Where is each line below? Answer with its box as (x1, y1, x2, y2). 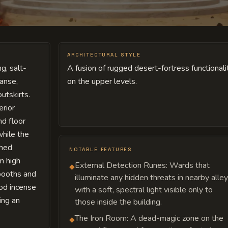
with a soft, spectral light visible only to (75, 184, 213, 195)
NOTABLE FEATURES (69, 146, 132, 153)
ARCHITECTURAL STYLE (67, 51, 141, 58)
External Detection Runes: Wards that (75, 159, 210, 171)
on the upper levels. (67, 76, 137, 87)
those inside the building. (75, 196, 162, 208)
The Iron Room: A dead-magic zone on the (75, 212, 224, 224)
